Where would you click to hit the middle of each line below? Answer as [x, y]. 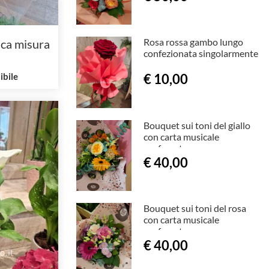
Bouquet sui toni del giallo [197, 125]
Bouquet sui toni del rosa [195, 208]
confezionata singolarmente [201, 53]
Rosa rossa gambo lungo [193, 42]
